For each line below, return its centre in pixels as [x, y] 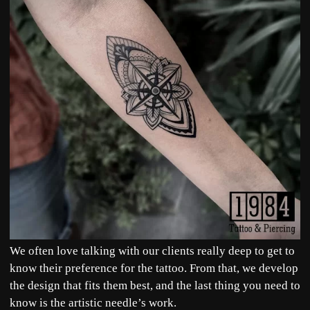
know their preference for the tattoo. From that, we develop [154, 268]
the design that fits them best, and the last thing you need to [155, 286]
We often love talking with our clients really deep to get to [152, 251]
